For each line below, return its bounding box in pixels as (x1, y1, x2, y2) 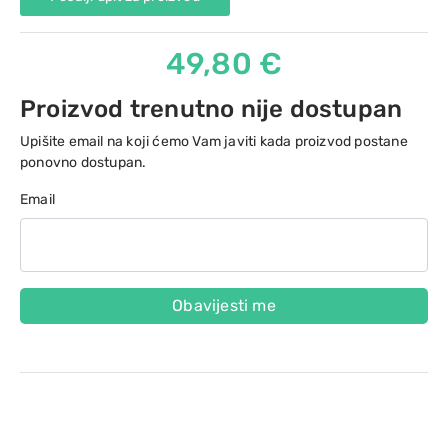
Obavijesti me (172, 296, 276, 315)
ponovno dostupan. (20, 154, 147, 171)
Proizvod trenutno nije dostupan (20, 95, 403, 123)
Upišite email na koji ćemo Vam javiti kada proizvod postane (20, 133, 408, 150)
